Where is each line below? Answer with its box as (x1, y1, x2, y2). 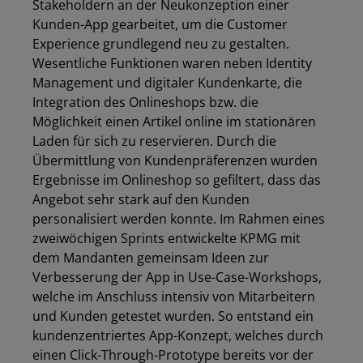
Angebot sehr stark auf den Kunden (32, 190, 250, 208)
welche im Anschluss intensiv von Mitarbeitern (32, 288, 315, 305)
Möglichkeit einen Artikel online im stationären (32, 113, 316, 130)
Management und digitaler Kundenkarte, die (32, 74, 302, 92)
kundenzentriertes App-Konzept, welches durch (32, 327, 323, 344)
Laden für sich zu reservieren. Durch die (32, 132, 276, 150)
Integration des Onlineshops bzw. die (32, 93, 258, 111)
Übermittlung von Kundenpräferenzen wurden (32, 152, 318, 169)
